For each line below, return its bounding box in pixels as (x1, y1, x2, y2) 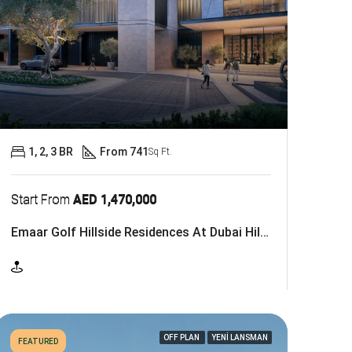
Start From (10, 191, 73, 207)
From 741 (99, 145, 148, 158)
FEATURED (17, 336, 58, 346)
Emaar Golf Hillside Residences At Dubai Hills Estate (259, 224, 269, 240)
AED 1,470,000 (72, 191, 156, 207)
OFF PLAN (163, 332, 201, 342)
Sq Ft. (148, 145, 172, 157)
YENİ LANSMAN (211, 332, 268, 342)
